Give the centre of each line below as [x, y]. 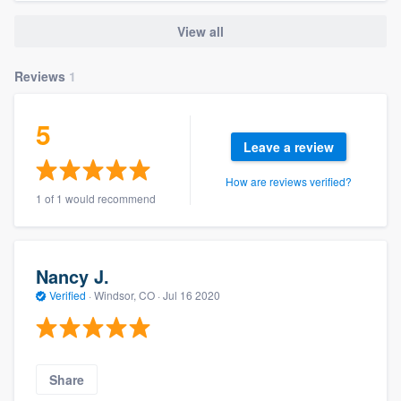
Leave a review [288, 147]
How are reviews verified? [288, 182]
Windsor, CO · [127, 294]
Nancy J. [73, 276]
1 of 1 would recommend [96, 199]
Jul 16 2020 [192, 294]
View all [200, 31]
